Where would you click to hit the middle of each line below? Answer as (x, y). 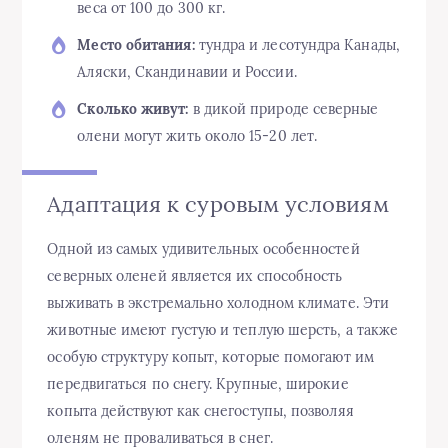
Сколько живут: (133, 109)
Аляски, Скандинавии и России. (187, 72)
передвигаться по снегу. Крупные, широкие (198, 384)
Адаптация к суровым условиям (218, 204)
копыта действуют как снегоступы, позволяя (200, 411)
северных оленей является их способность (195, 276)
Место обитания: (136, 45)
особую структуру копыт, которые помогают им (210, 357)
